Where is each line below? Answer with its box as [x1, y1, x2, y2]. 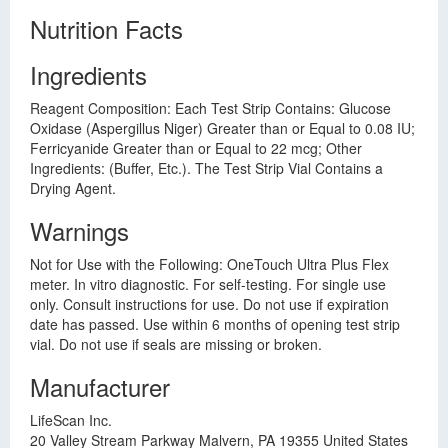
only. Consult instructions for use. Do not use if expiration [30, 294, 389, 314]
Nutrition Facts [30, 11, 183, 46]
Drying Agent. [30, 178, 116, 198]
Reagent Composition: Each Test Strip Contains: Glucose [30, 98, 391, 118]
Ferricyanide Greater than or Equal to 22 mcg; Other [30, 138, 362, 158]
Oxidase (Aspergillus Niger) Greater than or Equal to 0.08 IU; [30, 118, 415, 138]
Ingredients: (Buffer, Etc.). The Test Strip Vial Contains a [30, 158, 383, 178]
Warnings [30, 213, 129, 248]
